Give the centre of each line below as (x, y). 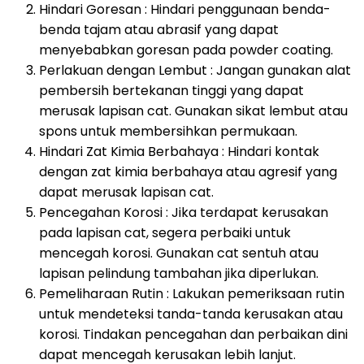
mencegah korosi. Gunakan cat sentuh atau (179, 253)
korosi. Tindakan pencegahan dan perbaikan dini (193, 334)
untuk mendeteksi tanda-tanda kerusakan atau (191, 314)
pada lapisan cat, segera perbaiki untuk (165, 232)
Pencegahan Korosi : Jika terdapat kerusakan (184, 212)
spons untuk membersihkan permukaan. (168, 131)
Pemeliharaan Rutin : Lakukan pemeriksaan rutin (192, 293)
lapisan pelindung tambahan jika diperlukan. (179, 273)
